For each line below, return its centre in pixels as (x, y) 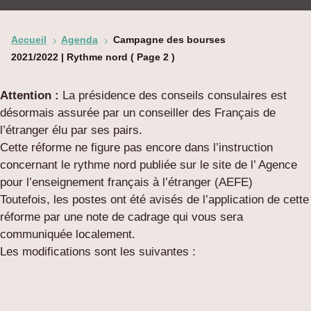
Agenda (79, 40)
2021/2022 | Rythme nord (69, 57)
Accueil (29, 40)
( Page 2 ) (151, 57)
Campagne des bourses (169, 40)
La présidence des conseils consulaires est (173, 96)
